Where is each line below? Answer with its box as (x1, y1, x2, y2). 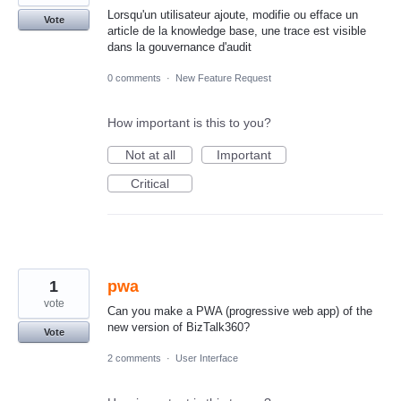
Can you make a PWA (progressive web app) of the (107, 304, 372, 319)
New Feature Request (175, 73, 271, 84)
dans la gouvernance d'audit (107, 39, 252, 54)
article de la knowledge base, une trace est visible (107, 23, 366, 38)
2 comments (107, 353, 161, 364)
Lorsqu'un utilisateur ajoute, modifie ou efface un (107, 7, 358, 21)
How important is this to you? (107, 115, 271, 131)
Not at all (124, 148, 175, 163)
